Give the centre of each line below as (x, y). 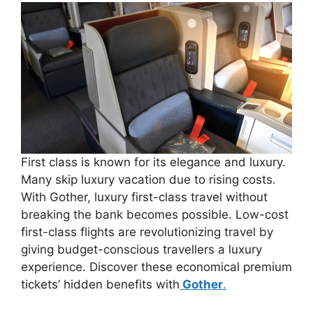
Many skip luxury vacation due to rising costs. (148, 180)
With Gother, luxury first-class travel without (144, 197)
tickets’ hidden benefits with (100, 285)
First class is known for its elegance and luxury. (153, 162)
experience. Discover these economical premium (156, 267)
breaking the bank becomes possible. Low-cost (155, 215)
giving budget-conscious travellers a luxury (141, 250)
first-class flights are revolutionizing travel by (147, 232)
